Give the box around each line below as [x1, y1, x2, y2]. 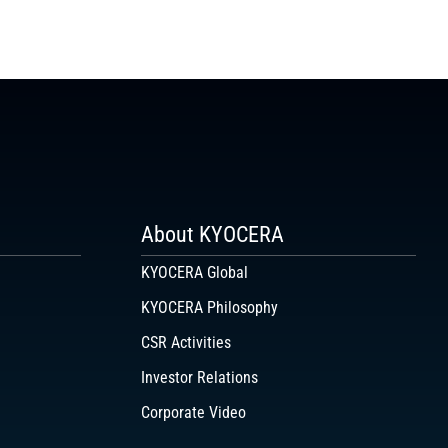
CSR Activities [141, 333, 231, 353]
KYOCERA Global [141, 263, 248, 283]
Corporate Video [141, 403, 246, 423]
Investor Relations [141, 368, 258, 388]
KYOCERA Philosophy [141, 298, 278, 318]
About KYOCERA [141, 221, 284, 248]
